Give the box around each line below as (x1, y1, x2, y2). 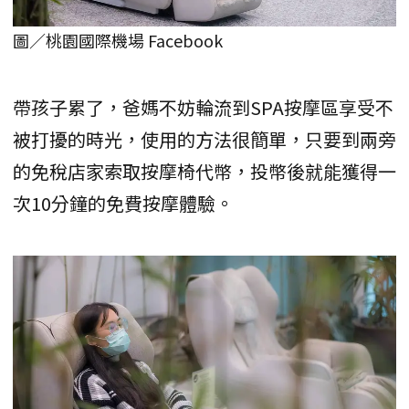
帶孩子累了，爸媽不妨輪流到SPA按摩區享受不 (13, 93, 393, 121)
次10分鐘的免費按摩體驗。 (13, 189, 234, 216)
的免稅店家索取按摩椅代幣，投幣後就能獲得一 (13, 157, 396, 184)
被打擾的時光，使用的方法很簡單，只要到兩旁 (13, 125, 396, 152)
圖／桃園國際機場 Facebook (13, 27, 223, 52)
